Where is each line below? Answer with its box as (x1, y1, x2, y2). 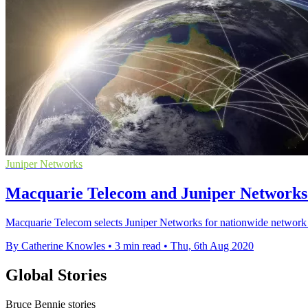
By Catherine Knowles (5, 239, 105, 252)
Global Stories (5, 265, 107, 284)
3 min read (115, 239, 161, 252)
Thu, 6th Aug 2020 (170, 239, 254, 252)
